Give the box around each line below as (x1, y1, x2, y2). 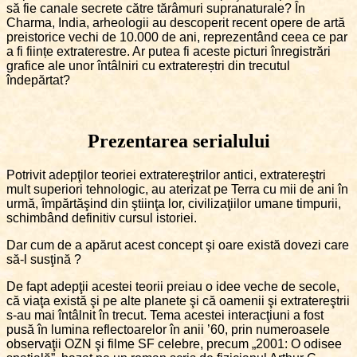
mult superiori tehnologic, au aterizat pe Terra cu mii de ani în (6, 182, 348, 197)
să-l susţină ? (6, 253, 81, 267)
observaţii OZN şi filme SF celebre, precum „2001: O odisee (6, 337, 342, 351)
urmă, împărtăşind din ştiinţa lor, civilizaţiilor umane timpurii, (6, 197, 341, 211)
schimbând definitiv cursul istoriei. (6, 211, 197, 226)
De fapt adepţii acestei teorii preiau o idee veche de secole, (6, 280, 339, 294)
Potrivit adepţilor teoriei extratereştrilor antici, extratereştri (6, 168, 326, 182)
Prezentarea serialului (87, 131, 270, 152)
